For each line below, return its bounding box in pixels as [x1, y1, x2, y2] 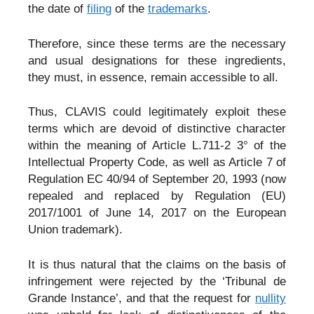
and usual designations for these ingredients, [28, 53, 286, 67]
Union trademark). [28, 223, 123, 237]
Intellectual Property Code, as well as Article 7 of [28, 156, 286, 170]
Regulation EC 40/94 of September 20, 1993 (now [28, 172, 286, 186]
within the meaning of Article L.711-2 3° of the [28, 139, 286, 153]
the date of [28, 2, 87, 16]
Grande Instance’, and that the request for [28, 291, 255, 305]
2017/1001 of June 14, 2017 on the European [28, 206, 286, 220]
